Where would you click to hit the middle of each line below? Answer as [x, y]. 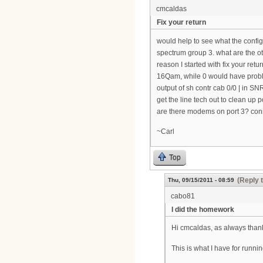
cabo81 [183, 196]
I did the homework [203, 209]
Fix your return [181, 23]
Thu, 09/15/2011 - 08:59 [201, 180]
